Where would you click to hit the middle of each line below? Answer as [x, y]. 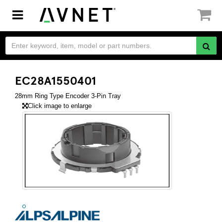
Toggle [32, 14]
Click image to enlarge [60, 106]
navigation [44, 34]
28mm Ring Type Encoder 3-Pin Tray [68, 96]
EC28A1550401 [55, 80]
